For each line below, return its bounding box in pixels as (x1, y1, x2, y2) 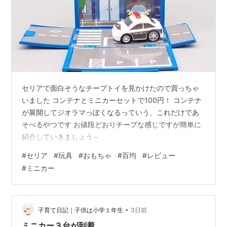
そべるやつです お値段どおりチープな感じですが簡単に (22, 120, 202, 129)
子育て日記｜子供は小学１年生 (38, 206, 124, 214)
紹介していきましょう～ (22, 132, 100, 141)
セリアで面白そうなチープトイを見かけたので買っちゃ (22, 84, 200, 93)
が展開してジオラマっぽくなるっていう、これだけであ (22, 108, 200, 117)
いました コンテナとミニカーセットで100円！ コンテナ (22, 96, 202, 105)
